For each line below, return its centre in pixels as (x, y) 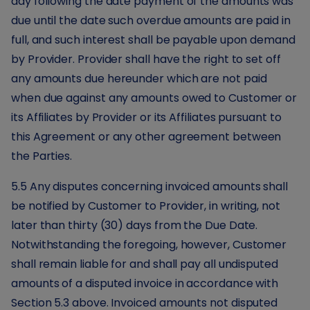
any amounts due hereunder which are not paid (139, 79)
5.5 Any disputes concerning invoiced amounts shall (150, 186)
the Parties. (42, 156)
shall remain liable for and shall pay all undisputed (145, 264)
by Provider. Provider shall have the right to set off (146, 59)
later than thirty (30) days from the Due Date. (135, 225)
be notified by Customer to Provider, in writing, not (146, 206)
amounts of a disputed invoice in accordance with (145, 283)
